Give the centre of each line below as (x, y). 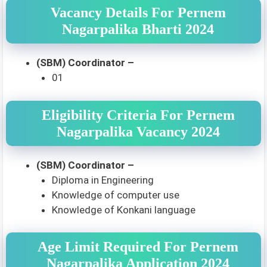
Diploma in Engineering (103, 180)
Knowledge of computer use (115, 195)
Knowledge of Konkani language (123, 209)
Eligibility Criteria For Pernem (138, 115)
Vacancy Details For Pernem (138, 13)
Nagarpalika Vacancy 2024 (138, 131)
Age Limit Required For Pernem (138, 247)
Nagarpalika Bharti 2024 (138, 29)
